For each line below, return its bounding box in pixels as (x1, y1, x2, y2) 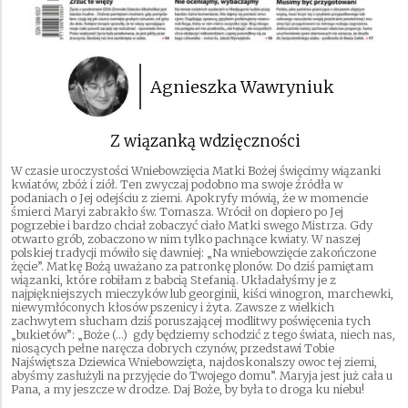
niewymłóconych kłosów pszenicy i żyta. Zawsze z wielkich (11, 301, 334, 315)
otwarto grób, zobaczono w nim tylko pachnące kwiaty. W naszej (11, 232, 361, 247)
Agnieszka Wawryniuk (149, 76, 334, 97)
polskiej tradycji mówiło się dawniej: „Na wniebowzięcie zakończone (11, 246, 376, 260)
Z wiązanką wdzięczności (109, 131, 301, 152)
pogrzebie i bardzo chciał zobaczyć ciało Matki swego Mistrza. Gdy (11, 219, 372, 233)
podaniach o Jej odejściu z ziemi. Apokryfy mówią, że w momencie (11, 191, 368, 206)
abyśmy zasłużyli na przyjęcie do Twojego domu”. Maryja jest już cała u (11, 369, 393, 383)
